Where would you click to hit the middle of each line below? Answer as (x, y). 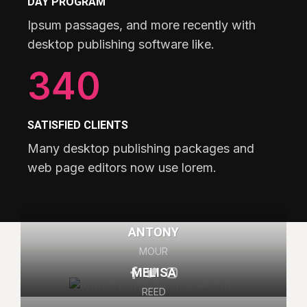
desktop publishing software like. (121, 44)
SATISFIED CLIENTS (78, 125)
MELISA (153, 272)
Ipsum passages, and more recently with (142, 25)
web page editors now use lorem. (122, 167)
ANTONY (153, 232)
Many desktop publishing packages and (141, 148)
